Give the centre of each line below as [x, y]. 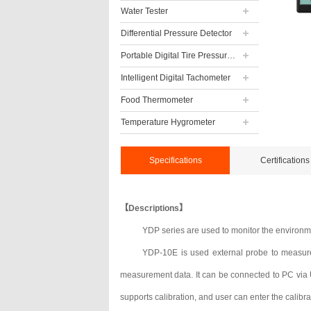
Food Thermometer [157, 100]
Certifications [285, 160]
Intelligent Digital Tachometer [176, 78]
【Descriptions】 [154, 208]
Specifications [175, 160]
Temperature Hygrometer [168, 122]
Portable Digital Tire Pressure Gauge [231, 56]
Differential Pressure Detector [176, 33]
